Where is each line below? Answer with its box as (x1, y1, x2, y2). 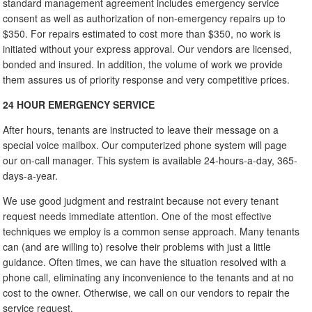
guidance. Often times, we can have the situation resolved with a (3, 254, 287, 269)
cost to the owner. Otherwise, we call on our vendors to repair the (3, 285, 290, 299)
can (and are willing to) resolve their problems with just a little (3, 239, 272, 253)
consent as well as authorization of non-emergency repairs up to (3, 10, 286, 25)
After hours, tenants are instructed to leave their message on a (3, 122, 279, 136)
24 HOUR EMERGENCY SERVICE (3, 97, 155, 111)
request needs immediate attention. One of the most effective (3, 208, 272, 223)
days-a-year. (3, 168, 58, 182)
